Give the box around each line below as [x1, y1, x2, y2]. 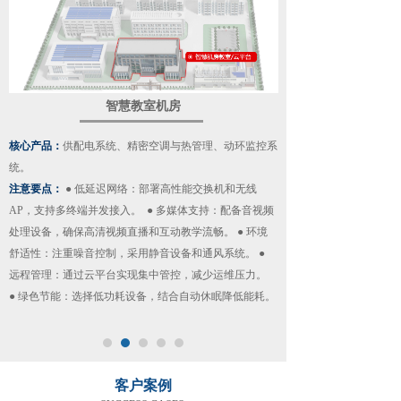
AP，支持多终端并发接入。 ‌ [9, 204, 144, 217]
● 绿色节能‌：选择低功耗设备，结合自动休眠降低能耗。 [9, 290, 276, 303]
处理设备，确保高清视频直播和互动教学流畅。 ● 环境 [9, 226, 268, 238]
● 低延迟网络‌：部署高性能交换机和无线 [65, 183, 257, 195]
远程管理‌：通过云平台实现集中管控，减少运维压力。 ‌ [9, 269, 269, 281]
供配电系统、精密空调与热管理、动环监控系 [63, 140, 277, 152]
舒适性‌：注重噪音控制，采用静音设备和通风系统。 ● [9, 247, 265, 260]
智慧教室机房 [106, 98, 181, 113]
